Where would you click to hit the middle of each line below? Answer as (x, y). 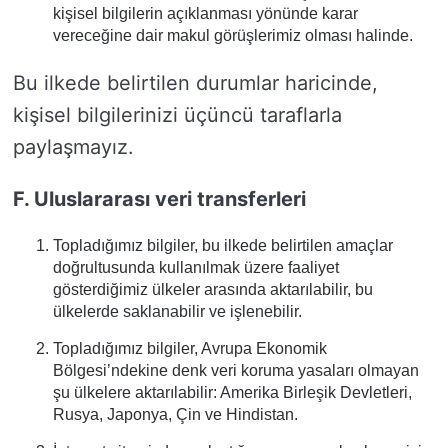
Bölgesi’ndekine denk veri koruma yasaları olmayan (236, 370)
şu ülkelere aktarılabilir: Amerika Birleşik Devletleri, (232, 392)
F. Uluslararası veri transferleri (159, 199)
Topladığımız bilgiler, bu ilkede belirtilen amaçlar (223, 245)
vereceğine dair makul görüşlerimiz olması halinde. (233, 35)
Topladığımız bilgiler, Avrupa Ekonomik (190, 348)
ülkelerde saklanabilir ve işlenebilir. (177, 311)
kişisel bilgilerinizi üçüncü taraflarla (177, 115)
